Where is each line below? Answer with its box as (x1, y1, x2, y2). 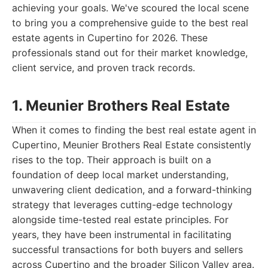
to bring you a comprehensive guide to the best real (12, 17, 248, 29)
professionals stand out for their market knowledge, (12, 47, 248, 59)
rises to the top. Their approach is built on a (12, 154, 211, 166)
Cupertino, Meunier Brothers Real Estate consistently (12, 139, 251, 151)
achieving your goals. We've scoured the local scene (12, 2, 249, 14)
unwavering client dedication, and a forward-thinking (12, 184, 252, 196)
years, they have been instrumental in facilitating (12, 229, 232, 240)
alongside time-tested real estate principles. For (12, 214, 229, 226)
